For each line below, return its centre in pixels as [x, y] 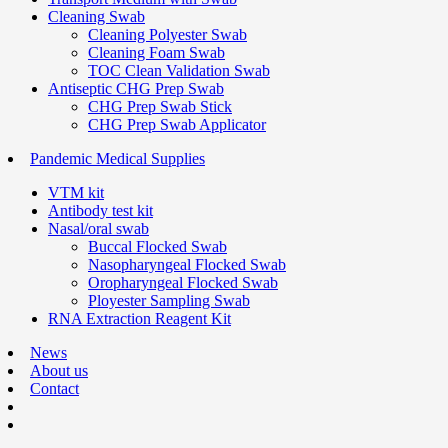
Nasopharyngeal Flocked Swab [187, 264]
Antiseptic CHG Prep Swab [136, 88]
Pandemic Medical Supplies [117, 158]
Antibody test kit [100, 210]
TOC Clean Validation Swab [179, 70]
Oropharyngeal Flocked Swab [183, 282]
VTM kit [76, 192]
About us [59, 370]
